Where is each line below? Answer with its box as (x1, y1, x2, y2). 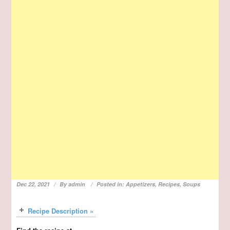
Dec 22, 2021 (16, 180, 50, 188)
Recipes (158, 180, 180, 188)
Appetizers (126, 180, 156, 188)
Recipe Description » (28, 206, 94, 216)
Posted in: (97, 180, 126, 188)
